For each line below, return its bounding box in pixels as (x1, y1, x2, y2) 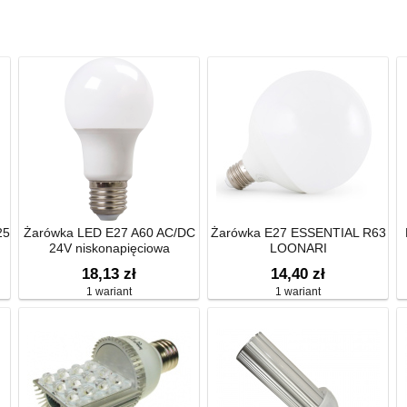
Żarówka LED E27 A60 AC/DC (23, 225, 195, 240)
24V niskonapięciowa (48, 241, 170, 255)
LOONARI (269, 241, 327, 255)
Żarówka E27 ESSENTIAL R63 (210, 225, 386, 240)
